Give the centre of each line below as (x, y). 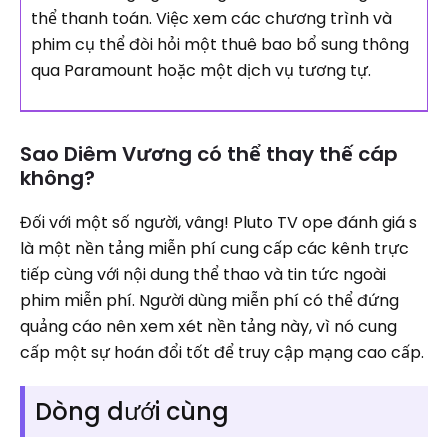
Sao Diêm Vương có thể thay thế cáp (209, 154)
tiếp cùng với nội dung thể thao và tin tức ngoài (203, 275)
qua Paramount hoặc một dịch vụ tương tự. (203, 71)
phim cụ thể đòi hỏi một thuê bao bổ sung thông (220, 45)
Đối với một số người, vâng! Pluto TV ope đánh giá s (218, 223)
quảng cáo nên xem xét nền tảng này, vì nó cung (208, 327)
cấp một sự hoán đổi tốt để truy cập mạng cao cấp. (224, 353)
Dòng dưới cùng (132, 412)
